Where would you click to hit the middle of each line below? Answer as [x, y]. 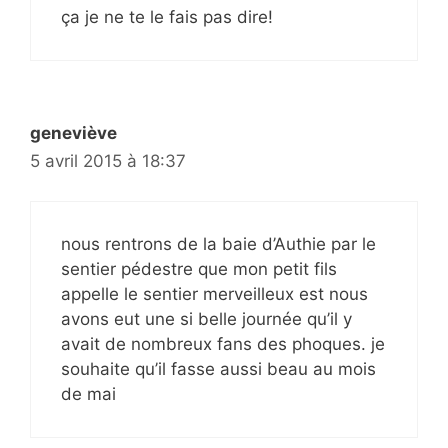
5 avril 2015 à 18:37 [108, 160]
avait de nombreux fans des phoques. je [223, 344]
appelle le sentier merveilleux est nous [214, 294]
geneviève [73, 132]
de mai [88, 394]
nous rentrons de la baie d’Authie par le [218, 244]
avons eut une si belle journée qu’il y [206, 319]
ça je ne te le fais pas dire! [167, 16]
